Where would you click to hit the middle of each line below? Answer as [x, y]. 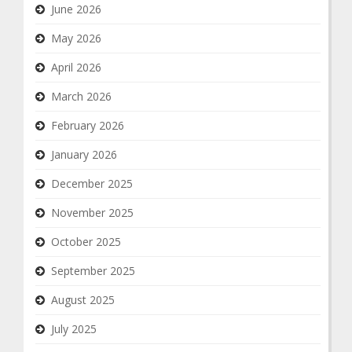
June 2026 [76, 9]
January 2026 [84, 154]
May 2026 [76, 38]
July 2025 [74, 329]
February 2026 [88, 125]
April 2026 [76, 67]
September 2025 [93, 271]
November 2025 [92, 213]
